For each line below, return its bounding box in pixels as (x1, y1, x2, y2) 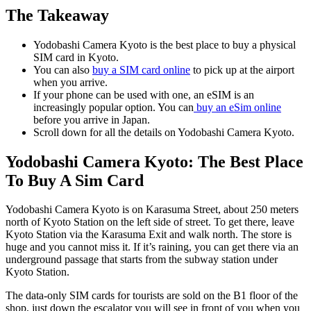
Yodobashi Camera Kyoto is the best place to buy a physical (33, 38, 296, 51)
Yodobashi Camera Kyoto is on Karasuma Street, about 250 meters (6, 203, 299, 216)
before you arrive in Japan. (33, 113, 150, 126)
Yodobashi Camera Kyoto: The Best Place (6, 152, 303, 171)
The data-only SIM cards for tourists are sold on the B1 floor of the (6, 289, 298, 302)
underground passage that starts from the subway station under (6, 253, 278, 266)
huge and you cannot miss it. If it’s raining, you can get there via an (6, 241, 299, 253)
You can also (33, 63, 92, 76)
